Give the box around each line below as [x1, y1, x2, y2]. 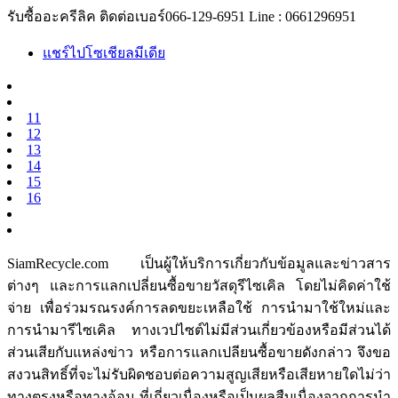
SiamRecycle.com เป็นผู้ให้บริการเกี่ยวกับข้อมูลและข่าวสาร [7, 255, 391, 271]
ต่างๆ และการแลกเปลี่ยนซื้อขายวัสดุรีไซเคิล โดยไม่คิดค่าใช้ [7, 277, 391, 293]
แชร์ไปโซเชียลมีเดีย [43, 44, 165, 60]
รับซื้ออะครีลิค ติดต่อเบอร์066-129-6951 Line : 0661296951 [7, 8, 356, 24]
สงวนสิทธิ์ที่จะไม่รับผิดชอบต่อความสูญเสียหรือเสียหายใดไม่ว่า [7, 366, 391, 382]
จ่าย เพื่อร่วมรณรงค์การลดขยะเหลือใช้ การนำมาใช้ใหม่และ [7, 299, 391, 315]
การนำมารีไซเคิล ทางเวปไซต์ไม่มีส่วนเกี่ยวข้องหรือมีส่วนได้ [7, 322, 391, 338]
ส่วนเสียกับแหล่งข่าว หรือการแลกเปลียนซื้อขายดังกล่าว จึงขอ [7, 344, 391, 360]
